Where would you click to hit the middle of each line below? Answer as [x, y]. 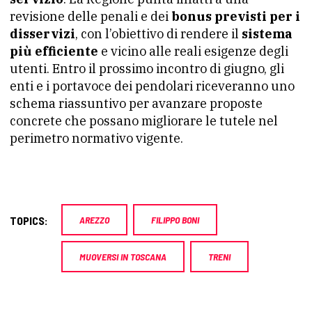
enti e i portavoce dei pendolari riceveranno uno [152, 86]
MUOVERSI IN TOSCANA [123, 257]
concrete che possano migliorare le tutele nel [144, 121]
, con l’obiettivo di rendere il [158, 34]
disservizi [42, 34]
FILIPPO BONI [175, 220]
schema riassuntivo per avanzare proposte [136, 104]
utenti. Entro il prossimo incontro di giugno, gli [147, 69]
